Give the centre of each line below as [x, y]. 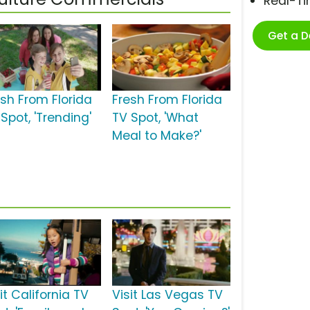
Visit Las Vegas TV [167, 295]
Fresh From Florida [167, 100]
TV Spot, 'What [155, 118]
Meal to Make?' [156, 136]
